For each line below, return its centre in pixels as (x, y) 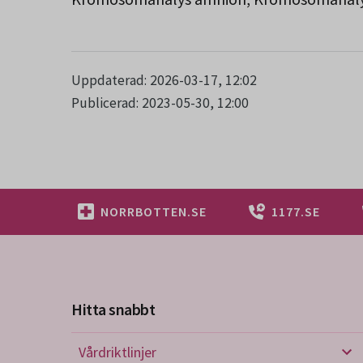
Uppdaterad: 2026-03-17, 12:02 (164, 80)
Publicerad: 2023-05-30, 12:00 (160, 102)
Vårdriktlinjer (117, 352)
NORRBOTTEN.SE (154, 211)
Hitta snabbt (113, 309)
